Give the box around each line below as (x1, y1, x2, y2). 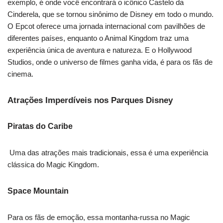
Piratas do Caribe (7, 122, 73, 131)
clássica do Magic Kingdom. (7, 160, 99, 169)
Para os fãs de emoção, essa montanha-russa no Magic (7, 213, 190, 222)
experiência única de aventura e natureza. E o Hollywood (7, 46, 192, 55)
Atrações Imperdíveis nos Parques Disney (7, 96, 173, 106)
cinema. (7, 70, 33, 79)
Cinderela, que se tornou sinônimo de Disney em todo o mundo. (7, 10, 214, 19)
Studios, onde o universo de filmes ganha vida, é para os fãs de (7, 58, 213, 67)
